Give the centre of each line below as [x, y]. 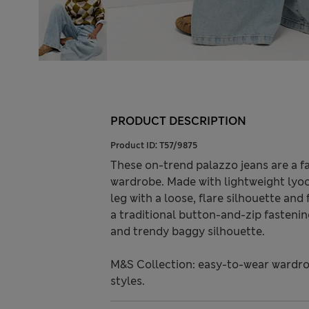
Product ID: [135, 146]
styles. [128, 281]
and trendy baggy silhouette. [188, 232]
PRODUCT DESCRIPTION [178, 121]
